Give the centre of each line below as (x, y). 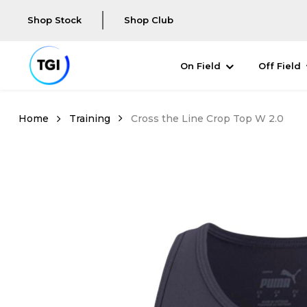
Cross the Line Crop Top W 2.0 (207, 119)
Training (90, 119)
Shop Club (148, 20)
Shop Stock (54, 20)
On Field (200, 66)
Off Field (279, 66)
